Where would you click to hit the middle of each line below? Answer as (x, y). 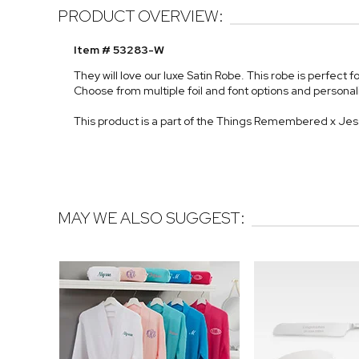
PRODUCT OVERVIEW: (141, 16)
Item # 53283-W (119, 50)
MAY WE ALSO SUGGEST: (151, 218)
